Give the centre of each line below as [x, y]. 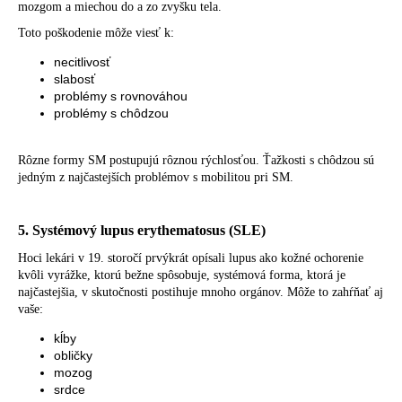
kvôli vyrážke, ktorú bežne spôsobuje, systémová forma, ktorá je [182, 275]
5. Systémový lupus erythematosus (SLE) [142, 230]
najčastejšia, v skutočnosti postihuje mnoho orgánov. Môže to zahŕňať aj [201, 292]
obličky [73, 355]
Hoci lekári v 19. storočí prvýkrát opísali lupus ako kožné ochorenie [191, 258]
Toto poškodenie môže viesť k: [96, 32]
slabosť [74, 79]
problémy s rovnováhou [121, 96]
